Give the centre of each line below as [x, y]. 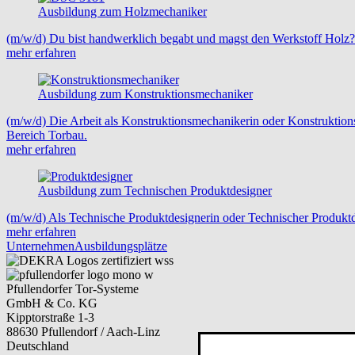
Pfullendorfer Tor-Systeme [73, 289]
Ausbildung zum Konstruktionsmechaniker [145, 94]
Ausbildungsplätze [121, 246]
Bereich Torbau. [47, 136]
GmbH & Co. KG [52, 303]
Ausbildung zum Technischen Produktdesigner [155, 191]
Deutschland [38, 346]
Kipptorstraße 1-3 [50, 318]
